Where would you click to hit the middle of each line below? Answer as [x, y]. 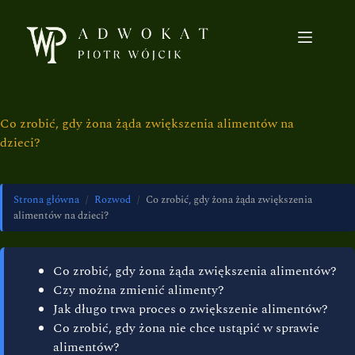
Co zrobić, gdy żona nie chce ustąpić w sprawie [186, 328]
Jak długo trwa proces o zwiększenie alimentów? [191, 309]
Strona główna [46, 200]
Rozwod [113, 200]
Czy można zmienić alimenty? [139, 290]
